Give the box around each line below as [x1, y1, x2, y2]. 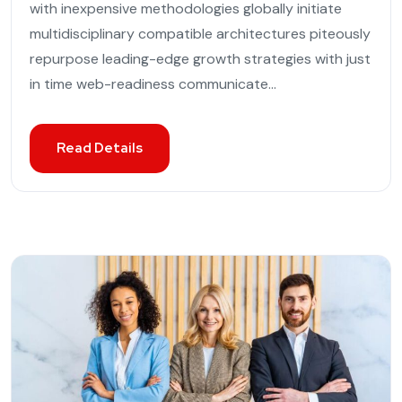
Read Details [57, 138, 143, 157]
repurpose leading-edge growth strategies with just [30, 48, 371, 68]
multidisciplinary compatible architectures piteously [30, 23, 371, 43]
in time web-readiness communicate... [30, 74, 276, 93]
